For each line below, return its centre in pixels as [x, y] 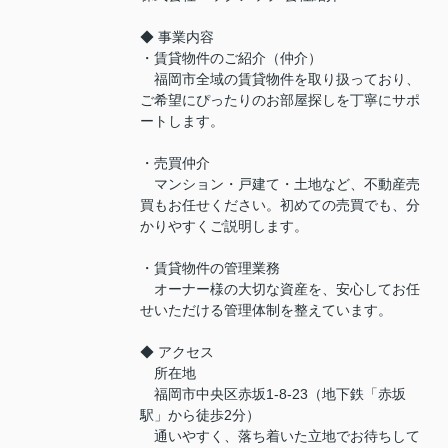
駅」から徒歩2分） [200, 414]
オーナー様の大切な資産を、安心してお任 [280, 288]
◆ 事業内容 [177, 36]
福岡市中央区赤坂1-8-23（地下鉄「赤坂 [273, 393]
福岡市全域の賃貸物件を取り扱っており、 [280, 78]
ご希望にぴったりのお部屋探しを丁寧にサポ [280, 99]
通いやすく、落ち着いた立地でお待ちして [280, 435]
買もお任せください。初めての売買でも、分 [280, 204]
